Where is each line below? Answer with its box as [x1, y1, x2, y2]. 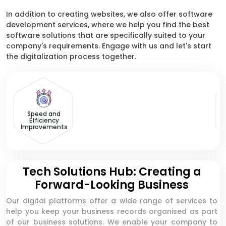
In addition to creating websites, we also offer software [6, 9, 212, 19]
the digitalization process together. [6, 51, 136, 62]
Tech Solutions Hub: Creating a [22, 164, 201, 180]
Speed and [27, 109, 61, 118]
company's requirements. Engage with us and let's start [6, 41, 211, 51]
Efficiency [29, 116, 59, 125]
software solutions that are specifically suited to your [6, 30, 205, 40]
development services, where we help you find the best [6, 20, 209, 30]
